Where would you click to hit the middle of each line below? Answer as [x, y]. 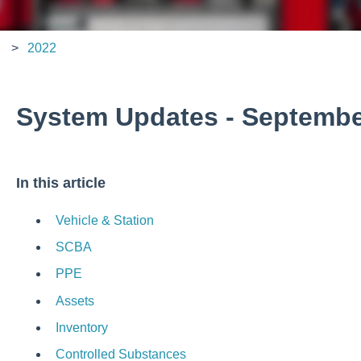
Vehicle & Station [104, 221]
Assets [75, 301]
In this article [60, 183]
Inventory [81, 327]
